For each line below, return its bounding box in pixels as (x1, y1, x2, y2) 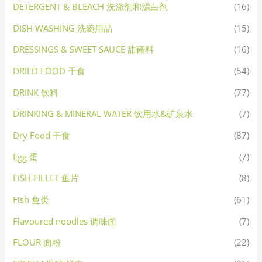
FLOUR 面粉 (13, 236, 61, 249)
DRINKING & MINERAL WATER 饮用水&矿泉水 (13, 108, 194, 120)
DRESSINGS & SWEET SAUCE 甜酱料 (13, 43, 154, 56)
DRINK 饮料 (13, 86, 59, 98)
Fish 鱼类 (13, 193, 50, 205)
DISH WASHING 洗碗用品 (13, 22, 113, 34)
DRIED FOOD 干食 (13, 65, 86, 77)
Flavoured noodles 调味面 (13, 215, 117, 227)
